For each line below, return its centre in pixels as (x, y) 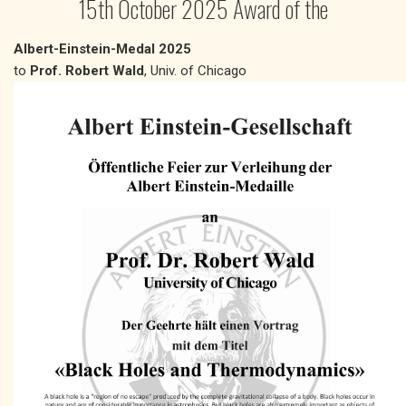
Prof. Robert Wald (87, 71)
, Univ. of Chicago (199, 71)
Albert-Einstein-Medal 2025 (102, 49)
